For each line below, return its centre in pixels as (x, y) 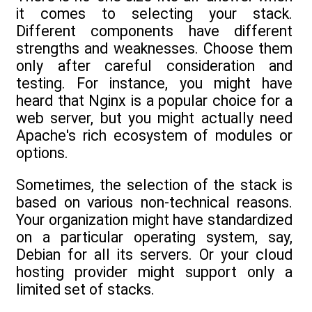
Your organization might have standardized (154, 219)
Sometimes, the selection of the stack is (154, 185)
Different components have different (154, 31)
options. (42, 153)
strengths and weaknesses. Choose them (154, 48)
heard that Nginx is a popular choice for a (154, 100)
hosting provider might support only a (154, 272)
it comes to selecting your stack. (154, 13)
